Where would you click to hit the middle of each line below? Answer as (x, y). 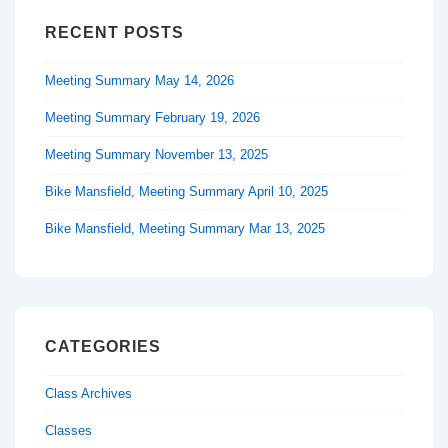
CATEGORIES (103, 346)
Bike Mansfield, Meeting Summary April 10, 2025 (187, 191)
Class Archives (89, 394)
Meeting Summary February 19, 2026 (152, 117)
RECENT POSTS (114, 32)
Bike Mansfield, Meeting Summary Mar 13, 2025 (185, 228)
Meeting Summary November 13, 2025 (156, 154)
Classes (68, 431)
